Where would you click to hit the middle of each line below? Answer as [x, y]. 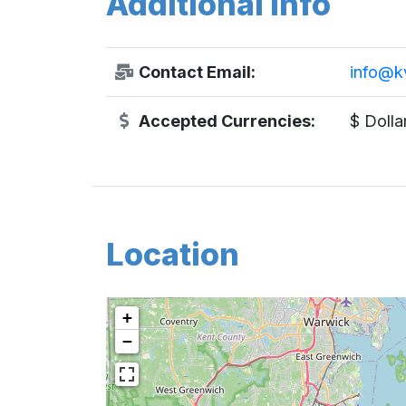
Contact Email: [195, 72]
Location [173, 254]
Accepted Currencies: [225, 121]
